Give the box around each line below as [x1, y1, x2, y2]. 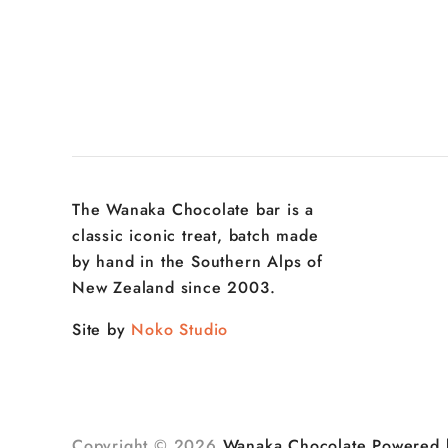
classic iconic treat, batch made [72, 223, 319, 247]
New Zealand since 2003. [72, 275, 276, 299]
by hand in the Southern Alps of [72, 249, 323, 273]
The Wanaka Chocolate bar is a [72, 197, 315, 221]
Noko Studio [131, 317, 229, 341]
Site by [72, 317, 132, 341]
